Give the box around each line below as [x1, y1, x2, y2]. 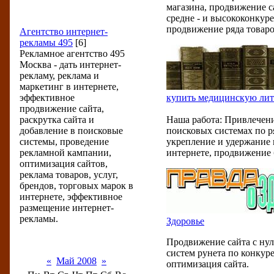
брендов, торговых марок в [20, 180, 133, 191]
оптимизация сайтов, [20, 158, 108, 169]
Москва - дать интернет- [20, 59, 121, 70]
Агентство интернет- [20, 26, 108, 37]
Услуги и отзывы [48, 13, 96, 20]
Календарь [48, 242, 78, 248]
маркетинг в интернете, [20, 81, 119, 92]
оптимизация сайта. [166, 259, 249, 269]
